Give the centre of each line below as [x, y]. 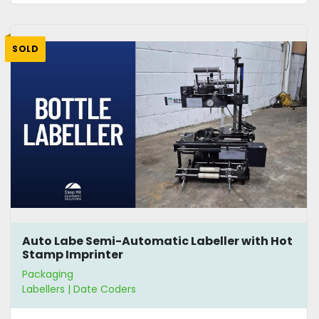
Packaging [48, 274]
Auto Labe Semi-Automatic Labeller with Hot [157, 241]
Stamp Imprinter [73, 254]
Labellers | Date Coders [79, 289]
